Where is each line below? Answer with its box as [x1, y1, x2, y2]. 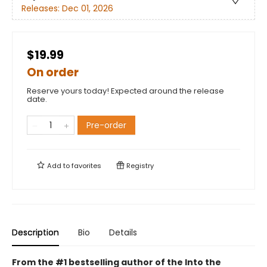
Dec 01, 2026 [62, 2, 113, 14]
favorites [72, 161, 101, 171]
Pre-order [86, 119, 126, 132]
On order [27, 64, 79, 81]
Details [109, 226, 137, 239]
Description [12, 226, 59, 239]
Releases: [21, 2, 62, 14]
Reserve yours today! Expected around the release [27, 85, 224, 97]
